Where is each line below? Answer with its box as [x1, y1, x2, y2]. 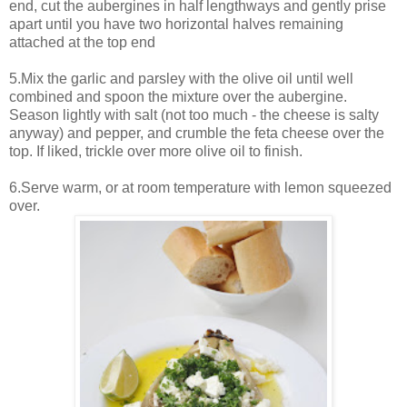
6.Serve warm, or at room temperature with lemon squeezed [9, 180, 392, 196]
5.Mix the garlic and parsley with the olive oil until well [9, 71, 353, 87]
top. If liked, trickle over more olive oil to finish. [9, 144, 303, 160]
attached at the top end [9, 35, 155, 51]
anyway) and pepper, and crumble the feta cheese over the [9, 125, 384, 142]
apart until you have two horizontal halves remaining [9, 16, 343, 33]
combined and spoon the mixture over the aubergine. [9, 89, 347, 105]
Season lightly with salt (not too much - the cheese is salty [9, 107, 379, 124]
